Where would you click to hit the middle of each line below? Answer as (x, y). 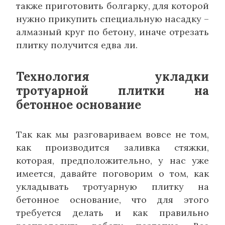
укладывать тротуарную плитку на (113, 187)
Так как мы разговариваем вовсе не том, (113, 135)
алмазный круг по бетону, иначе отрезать (113, 32)
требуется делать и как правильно (113, 213)
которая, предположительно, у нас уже (113, 161)
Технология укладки (113, 77)
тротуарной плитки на (113, 91)
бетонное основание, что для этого (113, 200)
